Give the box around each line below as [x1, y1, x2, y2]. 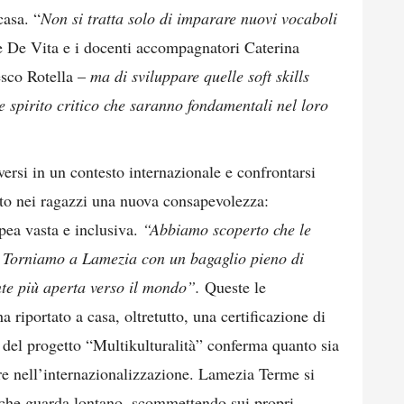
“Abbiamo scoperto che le [142, 218, 311, 240]
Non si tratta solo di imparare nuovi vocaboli [41, 7, 337, 29]
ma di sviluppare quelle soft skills [90, 65, 309, 87]
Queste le [200, 276, 266, 298]
